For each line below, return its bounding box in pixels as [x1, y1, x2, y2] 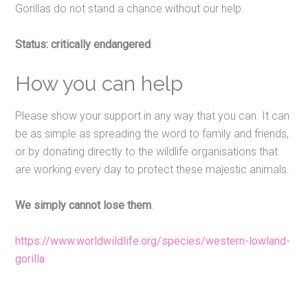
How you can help [15, 71, 184, 96]
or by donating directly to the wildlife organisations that [15, 144, 278, 158]
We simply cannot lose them [15, 198, 152, 212]
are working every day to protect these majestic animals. [15, 162, 290, 176]
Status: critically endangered [15, 37, 151, 51]
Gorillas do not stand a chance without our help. [15, 1, 245, 15]
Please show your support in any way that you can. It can [15, 109, 290, 122]
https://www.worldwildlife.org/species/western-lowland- [15, 234, 291, 247]
